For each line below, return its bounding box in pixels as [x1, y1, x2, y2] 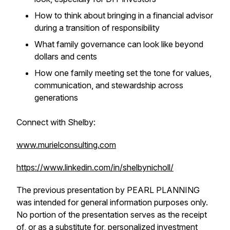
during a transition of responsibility [34, 23, 160, 33]
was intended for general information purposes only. [16, 197, 210, 207]
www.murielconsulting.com [16, 140, 116, 150]
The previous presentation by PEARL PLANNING [16, 185, 200, 195]
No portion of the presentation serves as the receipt [16, 209, 207, 220]
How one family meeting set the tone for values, [34, 68, 212, 78]
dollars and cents [34, 51, 97, 62]
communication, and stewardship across [34, 80, 183, 90]
